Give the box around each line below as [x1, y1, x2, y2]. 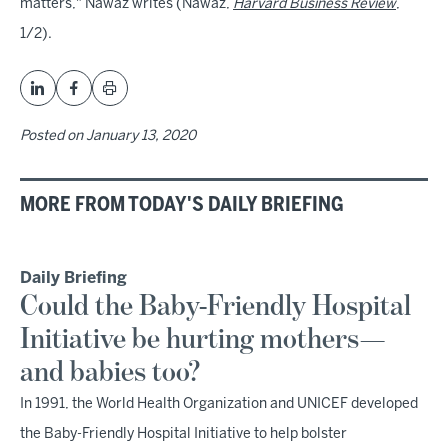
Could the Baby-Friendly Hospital [20, 292, 411, 322]
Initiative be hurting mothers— [20, 325, 385, 355]
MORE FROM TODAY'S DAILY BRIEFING [20, 196, 344, 215]
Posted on [20, 130, 86, 143]
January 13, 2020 [86, 130, 196, 143]
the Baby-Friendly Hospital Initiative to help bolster [20, 428, 347, 441]
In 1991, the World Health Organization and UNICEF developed [20, 398, 418, 411]
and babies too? [20, 358, 201, 388]
